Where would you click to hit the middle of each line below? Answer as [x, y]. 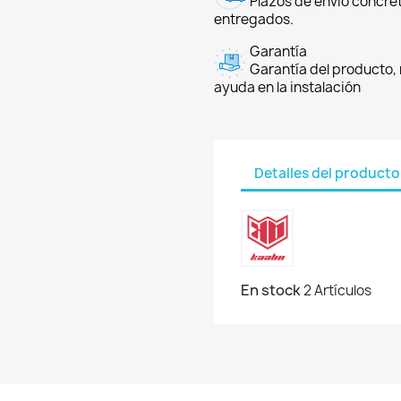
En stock [271, 290]
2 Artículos [337, 290]
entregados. [254, 19]
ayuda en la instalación [287, 87]
